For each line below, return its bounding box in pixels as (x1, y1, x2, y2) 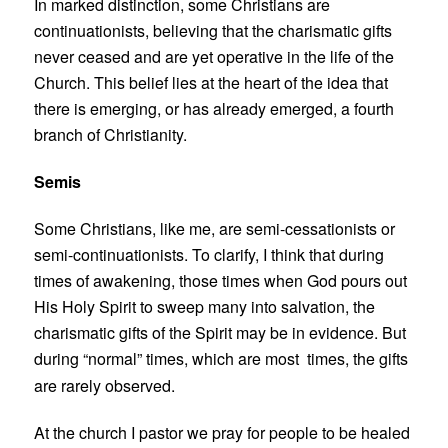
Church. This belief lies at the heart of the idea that (34, 70, 389, 94)
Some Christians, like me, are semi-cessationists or (34, 216, 396, 240)
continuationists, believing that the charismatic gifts (34, 18, 393, 42)
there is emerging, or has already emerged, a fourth (34, 96, 395, 120)
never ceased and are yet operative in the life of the (34, 44, 395, 68)
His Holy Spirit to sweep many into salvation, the (34, 294, 376, 318)
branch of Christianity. (34, 122, 188, 146)
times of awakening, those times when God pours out (34, 268, 408, 292)
